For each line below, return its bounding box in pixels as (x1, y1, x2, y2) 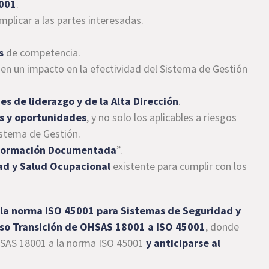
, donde (205, 219, 240, 234)
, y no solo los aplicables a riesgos (86, 110, 237, 124)
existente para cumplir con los (110, 159, 247, 173)
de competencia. (4, 45, 81, 59)
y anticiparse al (146, 235, 221, 250)
